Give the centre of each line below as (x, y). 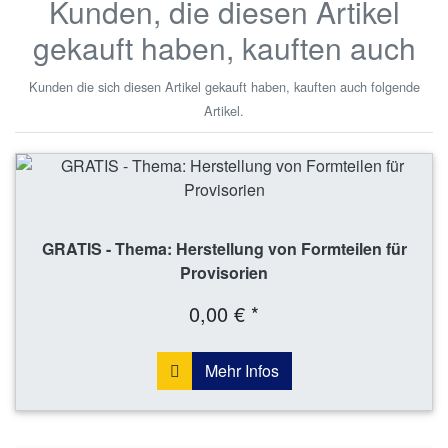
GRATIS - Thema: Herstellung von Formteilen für (224, 248)
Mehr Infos (241, 370)
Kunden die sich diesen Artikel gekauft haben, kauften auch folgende (224, 86)
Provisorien (224, 272)
